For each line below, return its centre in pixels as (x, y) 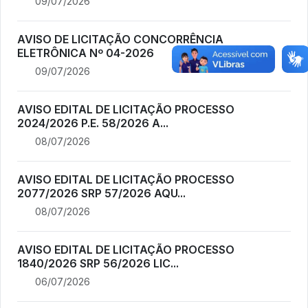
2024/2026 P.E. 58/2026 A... (93, 123)
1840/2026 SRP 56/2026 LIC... (98, 263)
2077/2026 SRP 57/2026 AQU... (101, 193)
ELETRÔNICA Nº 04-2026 (86, 53)
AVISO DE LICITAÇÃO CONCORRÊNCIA (120, 39)
